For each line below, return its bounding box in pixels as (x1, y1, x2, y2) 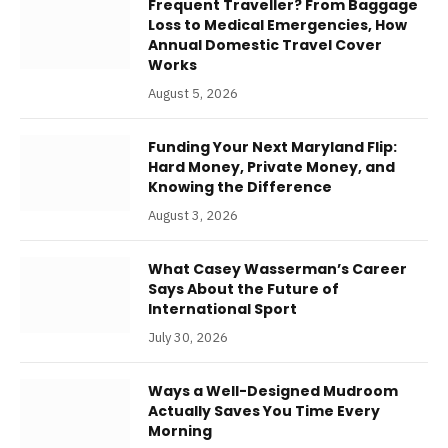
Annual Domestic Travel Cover (148, 34, 382, 55)
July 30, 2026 (148, 328, 228, 346)
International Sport (148, 298, 297, 319)
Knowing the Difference (148, 176, 332, 197)
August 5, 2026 (148, 84, 238, 102)
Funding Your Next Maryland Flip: (148, 136, 397, 157)
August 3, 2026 (148, 206, 238, 224)
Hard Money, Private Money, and (148, 156, 395, 177)
